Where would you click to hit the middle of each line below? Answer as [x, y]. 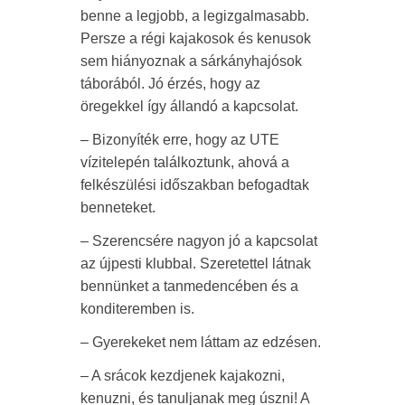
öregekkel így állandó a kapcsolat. [189, 106]
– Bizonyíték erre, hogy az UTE [180, 139]
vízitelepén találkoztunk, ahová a [185, 162]
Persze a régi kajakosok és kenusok [196, 38]
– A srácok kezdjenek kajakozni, [183, 375]
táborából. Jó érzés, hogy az [170, 83]
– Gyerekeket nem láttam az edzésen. [201, 342]
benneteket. [118, 207]
